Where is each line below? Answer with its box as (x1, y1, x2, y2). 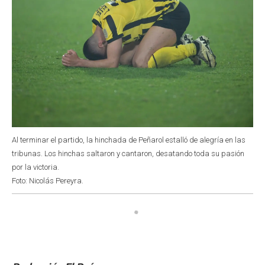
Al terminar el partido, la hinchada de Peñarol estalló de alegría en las (12, 135, 245, 144)
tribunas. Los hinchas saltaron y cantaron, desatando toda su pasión (12, 148, 244, 158)
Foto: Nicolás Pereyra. (12, 176, 83, 185)
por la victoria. (12, 162, 59, 172)
